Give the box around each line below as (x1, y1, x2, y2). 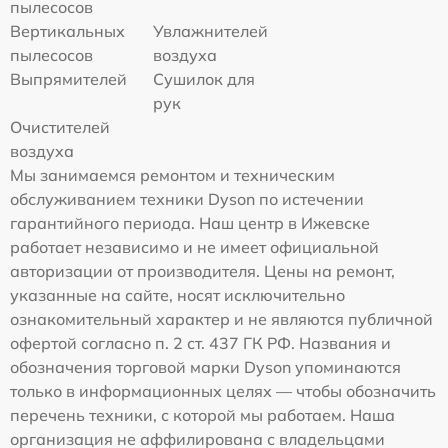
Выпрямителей (10, 69, 127, 90)
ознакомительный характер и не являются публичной (10, 309, 433, 330)
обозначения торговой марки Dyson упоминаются (10, 357, 401, 378)
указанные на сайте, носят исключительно (10, 285, 345, 306)
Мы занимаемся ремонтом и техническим (10, 165, 335, 186)
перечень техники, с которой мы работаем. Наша (10, 405, 395, 426)
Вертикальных (10, 21, 125, 42)
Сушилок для (153, 69, 256, 90)
